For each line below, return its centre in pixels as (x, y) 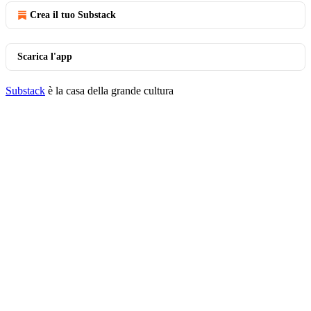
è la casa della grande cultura (109, 91)
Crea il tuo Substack (73, 15)
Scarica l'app (45, 57)
